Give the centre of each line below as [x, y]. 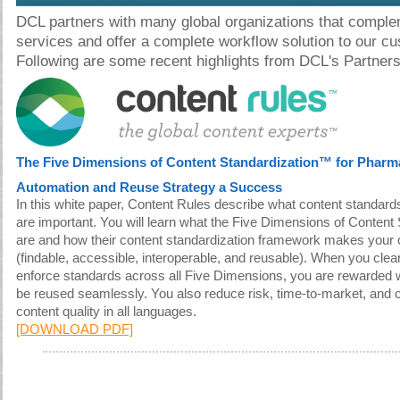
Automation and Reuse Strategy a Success [149, 187]
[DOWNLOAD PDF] [75, 329]
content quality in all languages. [106, 312]
